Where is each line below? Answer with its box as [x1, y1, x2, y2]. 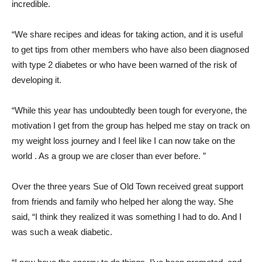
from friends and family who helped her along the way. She [12, 196, 233, 206]
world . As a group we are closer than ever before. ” [12, 151, 206, 161]
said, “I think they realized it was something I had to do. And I [12, 212, 242, 222]
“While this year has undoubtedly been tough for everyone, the [12, 105, 247, 115]
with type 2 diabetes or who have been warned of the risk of [12, 60, 237, 70]
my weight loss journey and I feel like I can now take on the [12, 136, 235, 146]
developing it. [12, 75, 61, 85]
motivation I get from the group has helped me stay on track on [12, 120, 250, 130]
